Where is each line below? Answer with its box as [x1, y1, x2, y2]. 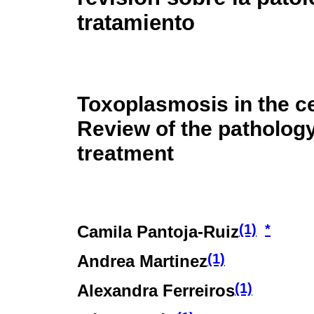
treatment [77, 140, 174, 165]
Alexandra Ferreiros [77, 280, 235, 300]
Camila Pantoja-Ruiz [77, 221, 239, 241]
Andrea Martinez [77, 251, 207, 271]
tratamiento [77, 10, 195, 35]
